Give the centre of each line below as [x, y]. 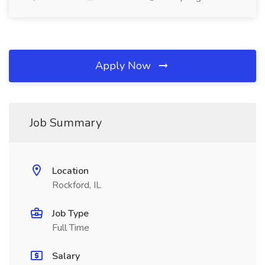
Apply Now [125, 66]
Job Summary [66, 123]
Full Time [71, 228]
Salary [66, 256]
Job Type [70, 214]
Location [70, 171]
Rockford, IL [77, 185]
